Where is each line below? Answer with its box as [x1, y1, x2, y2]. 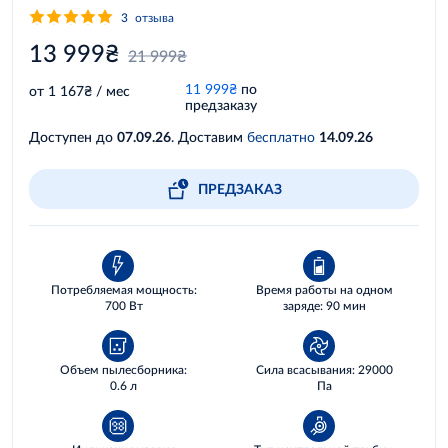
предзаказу [185, 96, 258, 113]
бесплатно [247, 128, 315, 145]
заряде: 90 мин [283, 298, 366, 313]
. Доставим [171, 128, 247, 145]
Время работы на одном [256, 282, 393, 297]
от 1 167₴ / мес [29, 82, 130, 99]
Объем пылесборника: [60, 362, 187, 377]
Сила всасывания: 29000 [256, 362, 393, 377]
